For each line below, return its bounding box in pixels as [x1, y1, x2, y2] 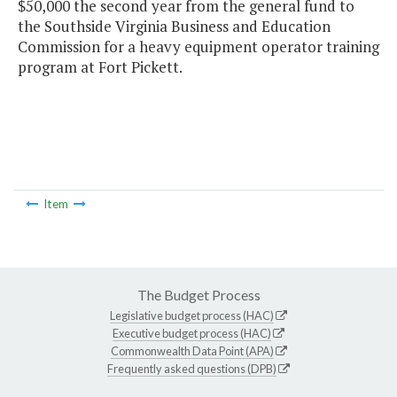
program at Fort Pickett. [18, 57, 183, 78]
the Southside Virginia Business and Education [18, 16, 331, 37]
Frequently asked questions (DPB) [107, 361, 276, 376]
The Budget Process [136, 285, 261, 303]
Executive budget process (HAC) [113, 325, 271, 340]
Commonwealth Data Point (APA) [110, 343, 274, 358]
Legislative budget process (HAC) [110, 307, 274, 323]
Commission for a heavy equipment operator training [18, 36, 379, 58]
